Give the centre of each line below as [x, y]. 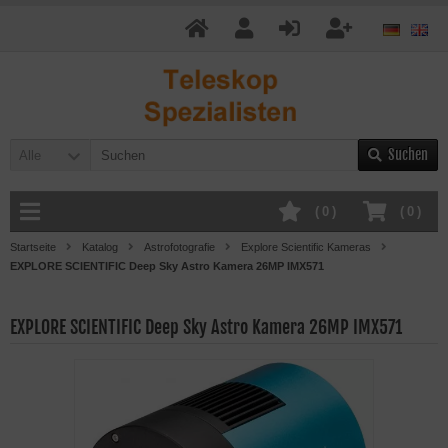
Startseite [33, 247]
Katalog [100, 247]
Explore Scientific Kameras [306, 247]
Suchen [408, 154]
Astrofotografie [179, 247]
